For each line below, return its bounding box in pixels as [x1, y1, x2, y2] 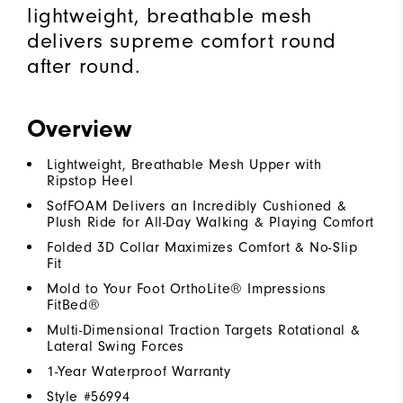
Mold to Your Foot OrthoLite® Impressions [47, 281, 327, 298]
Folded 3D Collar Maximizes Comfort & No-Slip [47, 239, 358, 256]
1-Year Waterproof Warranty [47, 363, 231, 381]
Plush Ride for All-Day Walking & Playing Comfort [47, 214, 374, 231]
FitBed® [47, 297, 101, 314]
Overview [27, 114, 131, 144]
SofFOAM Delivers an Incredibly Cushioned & [47, 198, 347, 215]
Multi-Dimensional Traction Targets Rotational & [47, 322, 361, 339]
